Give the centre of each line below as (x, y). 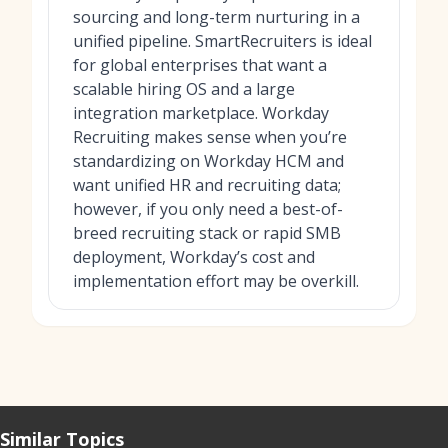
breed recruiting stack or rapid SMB (207, 233)
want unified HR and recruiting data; (207, 185)
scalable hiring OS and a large (184, 89)
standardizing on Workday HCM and (208, 161)
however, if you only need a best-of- (208, 209)
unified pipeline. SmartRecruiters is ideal (222, 41)
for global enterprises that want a (200, 65)
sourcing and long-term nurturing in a (216, 17)
